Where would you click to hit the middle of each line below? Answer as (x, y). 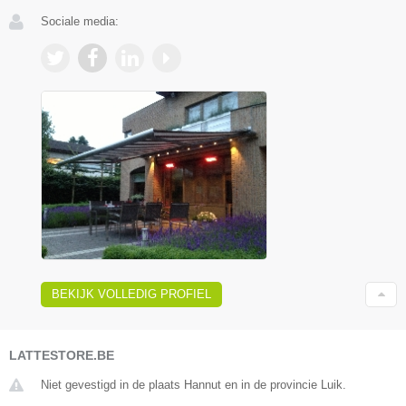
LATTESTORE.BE (62, 356)
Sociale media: (80, 21)
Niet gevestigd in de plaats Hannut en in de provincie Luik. (193, 385)
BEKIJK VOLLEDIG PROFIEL (131, 295)
